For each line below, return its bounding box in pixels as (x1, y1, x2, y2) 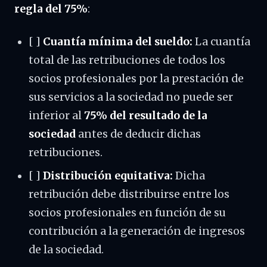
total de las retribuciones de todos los (29, 54, 225, 67)
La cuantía (193, 35, 250, 48)
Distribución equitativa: (43, 169, 173, 182)
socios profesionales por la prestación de (29, 72, 244, 85)
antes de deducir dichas (76, 128, 201, 141)
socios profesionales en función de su (29, 206, 226, 219)
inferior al (29, 109, 84, 122)
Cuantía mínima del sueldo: (43, 35, 193, 48)
